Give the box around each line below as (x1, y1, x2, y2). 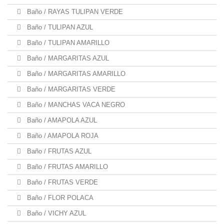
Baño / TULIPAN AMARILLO (25, 39, 109, 46)
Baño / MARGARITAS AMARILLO (25, 70, 125, 77)
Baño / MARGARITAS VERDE (25, 85, 115, 93)
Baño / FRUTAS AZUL (25, 147, 91, 155)
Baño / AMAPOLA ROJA (25, 132, 98, 139)
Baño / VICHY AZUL (25, 209, 86, 217)
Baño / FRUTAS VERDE (25, 178, 98, 186)
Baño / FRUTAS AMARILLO (25, 163, 108, 170)
